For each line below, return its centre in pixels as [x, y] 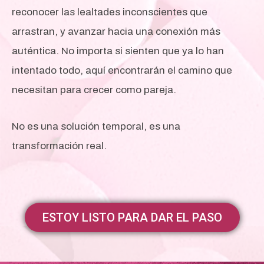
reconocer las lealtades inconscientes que [110, 12]
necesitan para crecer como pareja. [94, 90]
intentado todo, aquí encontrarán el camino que [122, 70]
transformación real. [59, 146]
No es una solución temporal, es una [96, 127]
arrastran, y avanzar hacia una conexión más [116, 31]
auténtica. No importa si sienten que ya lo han [118, 51]
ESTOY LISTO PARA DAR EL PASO [132, 218]
